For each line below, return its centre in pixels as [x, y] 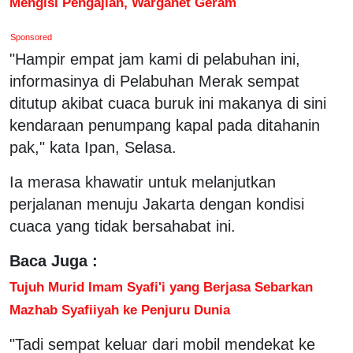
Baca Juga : [54, 260]
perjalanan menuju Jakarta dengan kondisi [157, 204]
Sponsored [32, 37]
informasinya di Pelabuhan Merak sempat [154, 81]
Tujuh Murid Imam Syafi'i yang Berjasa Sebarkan [161, 286]
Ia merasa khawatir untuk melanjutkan [143, 182]
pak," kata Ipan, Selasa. [93, 147]
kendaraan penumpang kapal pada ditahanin [165, 125]
